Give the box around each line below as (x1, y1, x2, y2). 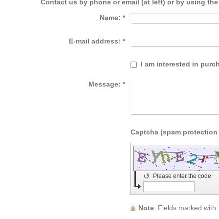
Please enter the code (153, 173, 213, 180)
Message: (88, 80, 121, 88)
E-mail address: (68, 37, 121, 45)
